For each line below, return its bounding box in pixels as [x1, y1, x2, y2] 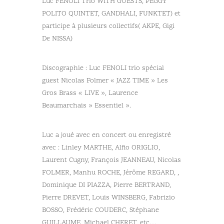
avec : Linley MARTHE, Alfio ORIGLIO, [42, 142, 160, 152]
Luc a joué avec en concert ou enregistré [42, 130, 171, 140]
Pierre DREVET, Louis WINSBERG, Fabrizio [42, 192, 175, 202]
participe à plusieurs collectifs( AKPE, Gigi [42, 21, 174, 31]
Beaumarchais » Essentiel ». [42, 100, 131, 110]
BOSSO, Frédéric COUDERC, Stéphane [42, 205, 159, 215]
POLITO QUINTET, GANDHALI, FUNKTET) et [42, 8, 180, 18]
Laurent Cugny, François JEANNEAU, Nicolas [42, 155, 181, 165]
